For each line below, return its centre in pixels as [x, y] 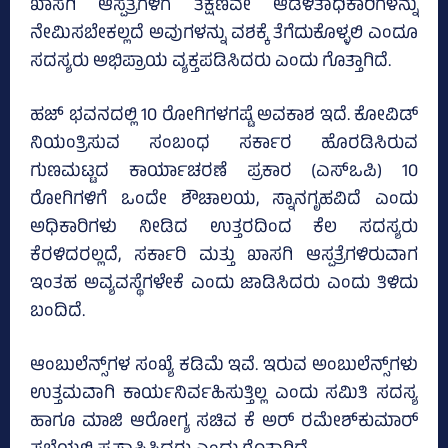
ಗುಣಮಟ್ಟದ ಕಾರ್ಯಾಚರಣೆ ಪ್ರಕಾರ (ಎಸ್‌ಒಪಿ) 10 [224, 173]
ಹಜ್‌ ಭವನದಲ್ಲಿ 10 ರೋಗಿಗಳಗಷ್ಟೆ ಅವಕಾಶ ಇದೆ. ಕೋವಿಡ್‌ [224, 117]
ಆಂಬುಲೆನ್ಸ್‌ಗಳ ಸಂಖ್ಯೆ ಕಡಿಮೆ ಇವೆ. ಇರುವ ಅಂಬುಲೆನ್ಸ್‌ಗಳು [224, 367]
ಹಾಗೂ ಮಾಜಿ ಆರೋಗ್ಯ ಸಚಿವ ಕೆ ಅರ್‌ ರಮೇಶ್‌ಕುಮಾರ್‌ [224, 423]
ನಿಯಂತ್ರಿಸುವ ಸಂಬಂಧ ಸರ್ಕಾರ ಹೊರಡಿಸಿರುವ [224, 145]
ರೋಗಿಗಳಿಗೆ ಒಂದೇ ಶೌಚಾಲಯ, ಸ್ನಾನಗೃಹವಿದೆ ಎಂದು [224, 201]
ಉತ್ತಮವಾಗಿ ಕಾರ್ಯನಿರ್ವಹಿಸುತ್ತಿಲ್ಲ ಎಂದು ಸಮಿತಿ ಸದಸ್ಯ [224, 395]
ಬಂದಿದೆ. [57, 313]
